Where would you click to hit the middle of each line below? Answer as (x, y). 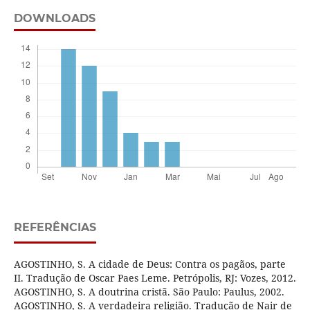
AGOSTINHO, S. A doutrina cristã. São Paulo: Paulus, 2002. (149, 292)
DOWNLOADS (54, 19)
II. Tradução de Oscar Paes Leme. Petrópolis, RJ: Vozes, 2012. (155, 278)
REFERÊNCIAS (55, 228)
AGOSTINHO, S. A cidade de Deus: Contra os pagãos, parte (149, 264)
